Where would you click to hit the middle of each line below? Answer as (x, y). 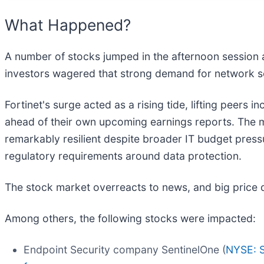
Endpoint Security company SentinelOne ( (125, 250)
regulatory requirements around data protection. (123, 156)
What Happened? (68, 24)
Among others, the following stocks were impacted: (130, 219)
